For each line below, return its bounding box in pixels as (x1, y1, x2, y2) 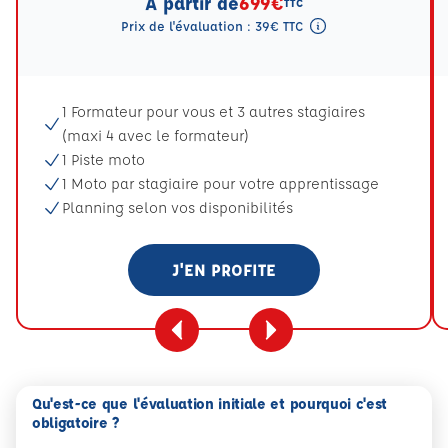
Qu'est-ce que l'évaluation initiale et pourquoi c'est (32, 393, 388, 413)
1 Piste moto (62, 149, 145, 169)
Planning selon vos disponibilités (62, 197, 293, 217)
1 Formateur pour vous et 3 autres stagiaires (62, 101, 365, 121)
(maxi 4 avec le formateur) (62, 125, 249, 145)
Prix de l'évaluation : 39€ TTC (120, 17, 308, 34)
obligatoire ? (32, 412, 120, 432)
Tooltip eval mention (119, 36, 265, 56)
